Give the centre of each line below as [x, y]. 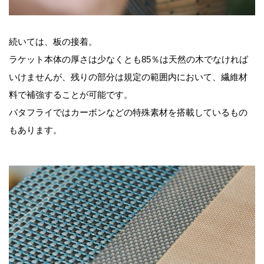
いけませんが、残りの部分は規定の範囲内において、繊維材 [128, 77]
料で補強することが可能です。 [71, 95]
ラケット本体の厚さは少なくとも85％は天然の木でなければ [128, 60]
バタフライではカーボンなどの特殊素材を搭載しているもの [128, 113]
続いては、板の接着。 [53, 42]
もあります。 [35, 130]
